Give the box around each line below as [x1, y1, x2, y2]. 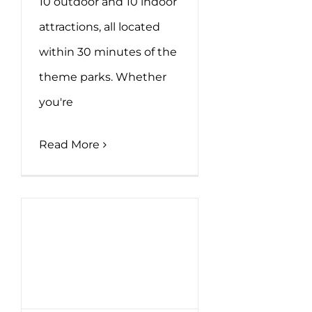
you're [39, 95, 73, 109]
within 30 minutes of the [39, 45, 177, 59]
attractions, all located [39, 20, 160, 34]
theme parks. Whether [39, 70, 166, 84]
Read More [39, 138, 100, 152]
